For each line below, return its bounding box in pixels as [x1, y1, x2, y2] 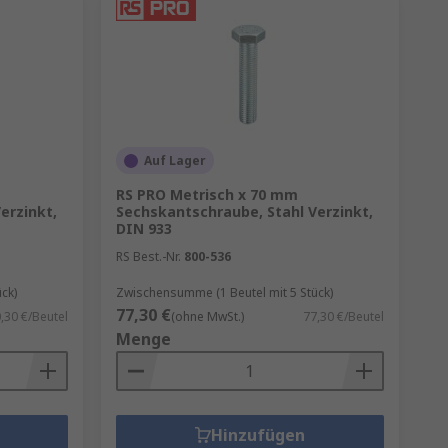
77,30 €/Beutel [302, 308, 384, 325]
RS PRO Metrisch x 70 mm [115, 185, 298, 204]
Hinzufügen [210, 424, 305, 446]
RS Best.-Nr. [115, 248, 181, 265]
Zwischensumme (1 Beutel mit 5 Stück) [115, 284, 333, 301]
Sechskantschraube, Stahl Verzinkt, [115, 202, 373, 221]
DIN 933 [115, 219, 172, 238]
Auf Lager [143, 152, 206, 169]
